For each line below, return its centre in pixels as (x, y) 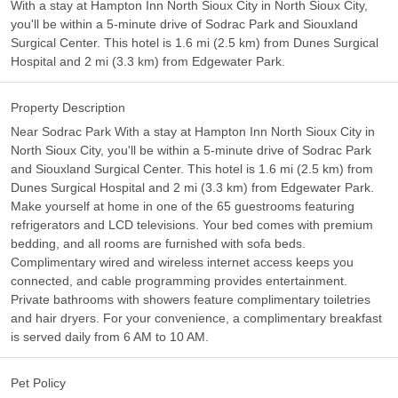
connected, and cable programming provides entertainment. (179, 281)
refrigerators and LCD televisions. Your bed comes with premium (192, 225)
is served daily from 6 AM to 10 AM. (110, 337)
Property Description (68, 107)
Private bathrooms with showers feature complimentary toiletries (191, 299)
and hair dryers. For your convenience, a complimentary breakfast (196, 318)
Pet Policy (38, 383)
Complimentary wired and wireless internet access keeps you (182, 262)
